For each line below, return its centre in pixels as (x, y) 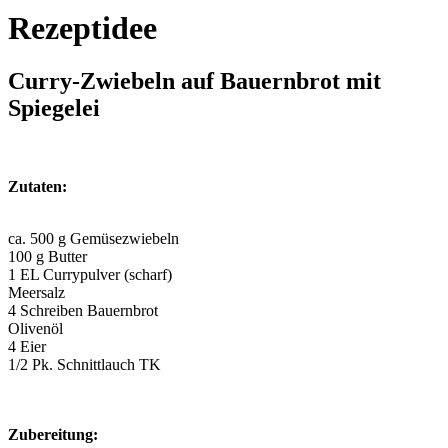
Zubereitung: (53, 435)
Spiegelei (54, 108)
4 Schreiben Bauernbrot (83, 311)
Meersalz (36, 293)
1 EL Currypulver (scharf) (90, 275)
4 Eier (27, 347)
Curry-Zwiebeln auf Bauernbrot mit (194, 81)
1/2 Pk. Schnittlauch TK (84, 365)
